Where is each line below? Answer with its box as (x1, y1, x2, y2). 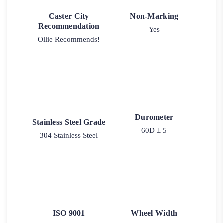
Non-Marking (130, 12, 179, 21)
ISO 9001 (52, 209, 85, 218)
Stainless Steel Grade (32, 117, 106, 126)
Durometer (135, 112, 174, 121)
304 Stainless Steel (40, 131, 98, 139)
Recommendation (38, 22, 100, 31)
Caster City (48, 12, 89, 21)
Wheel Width (131, 209, 178, 218)
